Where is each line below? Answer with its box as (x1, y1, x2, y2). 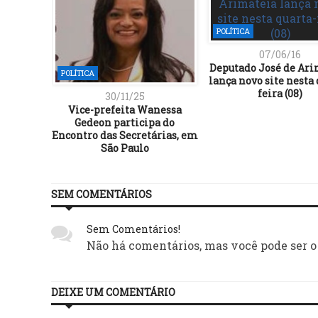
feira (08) (258, 87, 302, 101)
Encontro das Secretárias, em (51, 128, 198, 142)
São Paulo (100, 141, 149, 155)
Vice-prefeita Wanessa (67, 102, 182, 116)
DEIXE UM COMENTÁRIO (51, 285, 175, 299)
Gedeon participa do (75, 115, 175, 129)
